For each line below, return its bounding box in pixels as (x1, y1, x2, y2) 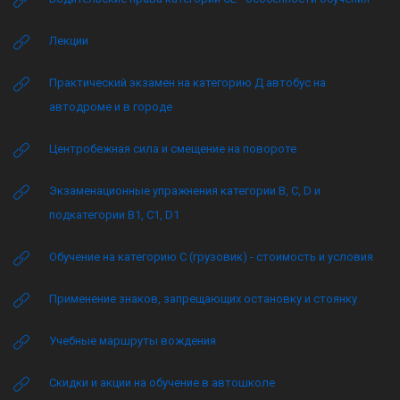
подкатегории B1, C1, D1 (49, 208, 179, 221)
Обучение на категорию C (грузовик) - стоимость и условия (49, 250, 373, 263)
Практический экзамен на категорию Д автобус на (49, 76, 326, 89)
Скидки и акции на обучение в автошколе (49, 376, 275, 389)
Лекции (49, 34, 88, 47)
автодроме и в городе (49, 100, 172, 113)
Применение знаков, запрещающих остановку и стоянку (49, 292, 357, 305)
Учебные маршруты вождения (49, 334, 216, 347)
